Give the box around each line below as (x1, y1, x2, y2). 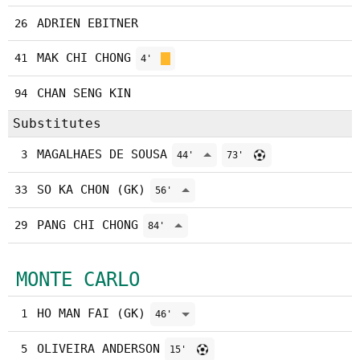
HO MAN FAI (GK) (37, 306, 145, 321)
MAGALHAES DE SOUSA (37, 147, 167, 162)
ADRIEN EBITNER (37, 16, 138, 31)
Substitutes (13, 116, 101, 131)
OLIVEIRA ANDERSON (37, 342, 160, 356)
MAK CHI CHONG (37, 51, 131, 65)
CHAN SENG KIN (37, 86, 131, 100)
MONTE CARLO (16, 268, 140, 291)
